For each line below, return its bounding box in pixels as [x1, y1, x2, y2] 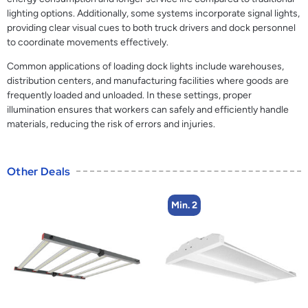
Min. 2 [171, 199, 197, 211]
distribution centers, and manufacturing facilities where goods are [7, 75, 289, 87]
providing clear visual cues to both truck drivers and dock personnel [7, 22, 296, 34]
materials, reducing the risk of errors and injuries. [7, 118, 215, 131]
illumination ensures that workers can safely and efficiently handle [7, 104, 289, 116]
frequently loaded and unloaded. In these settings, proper [7, 89, 252, 102]
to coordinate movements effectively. [7, 36, 168, 48]
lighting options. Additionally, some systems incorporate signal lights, [7, 8, 300, 19]
